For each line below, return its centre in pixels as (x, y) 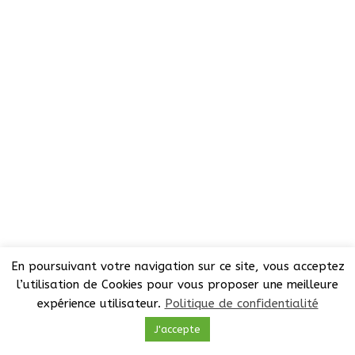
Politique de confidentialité (241, 303)
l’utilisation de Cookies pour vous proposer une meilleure (177, 285)
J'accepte (177, 329)
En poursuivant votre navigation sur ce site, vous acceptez (177, 266)
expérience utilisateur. (101, 303)
